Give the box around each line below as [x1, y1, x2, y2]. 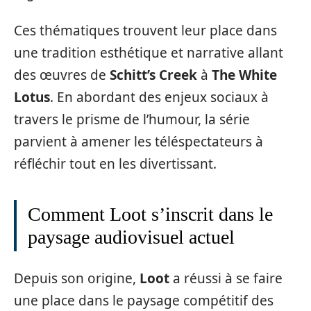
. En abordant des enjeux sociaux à [50, 88, 269, 106]
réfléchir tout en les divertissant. [14, 155, 217, 173]
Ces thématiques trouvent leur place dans [14, 22, 277, 40]
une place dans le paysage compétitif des [14, 291, 274, 310]
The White [212, 66, 277, 84]
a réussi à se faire [169, 269, 283, 287]
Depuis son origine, [14, 269, 140, 287]
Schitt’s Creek [110, 66, 197, 84]
